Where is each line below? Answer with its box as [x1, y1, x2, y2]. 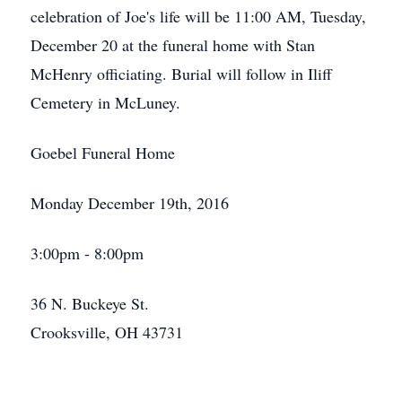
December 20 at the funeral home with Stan [31, 34, 315, 56]
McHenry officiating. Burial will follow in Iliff [31, 63, 332, 84]
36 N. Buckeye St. [31, 293, 149, 314]
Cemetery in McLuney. [31, 92, 180, 113]
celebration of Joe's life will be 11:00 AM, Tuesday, [31, 5, 366, 27]
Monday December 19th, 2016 [31, 192, 229, 214]
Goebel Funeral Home [31, 142, 175, 163]
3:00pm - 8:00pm [31, 242, 144, 264]
